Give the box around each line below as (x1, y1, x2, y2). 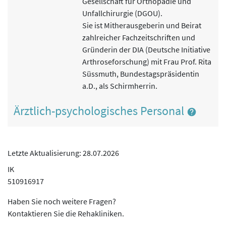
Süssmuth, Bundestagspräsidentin (82, 69, 199, 79)
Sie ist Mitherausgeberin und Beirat (82, 20, 201, 31)
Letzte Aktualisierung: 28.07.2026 (8, 147, 119, 158)
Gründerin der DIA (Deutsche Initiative (82, 44, 210, 55)
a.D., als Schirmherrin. (82, 81, 157, 91)
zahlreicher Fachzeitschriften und (82, 32, 195, 43)
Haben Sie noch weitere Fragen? (8, 196, 116, 206)
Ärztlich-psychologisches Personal (14, 103, 187, 119)
